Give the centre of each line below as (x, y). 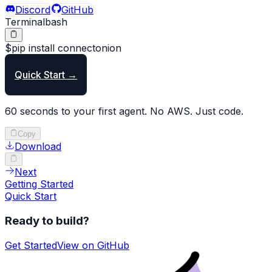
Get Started (31, 245)
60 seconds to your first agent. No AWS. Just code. (124, 111)
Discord (33, 10)
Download (38, 146)
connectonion (90, 48)
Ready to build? (47, 220)
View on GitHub (93, 245)
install (40, 48)
